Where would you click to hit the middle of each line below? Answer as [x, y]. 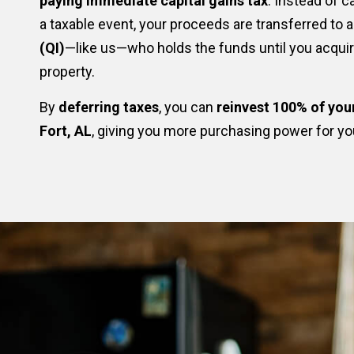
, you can [188, 107]
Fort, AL [66, 131]
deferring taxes [109, 107]
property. [67, 72]
